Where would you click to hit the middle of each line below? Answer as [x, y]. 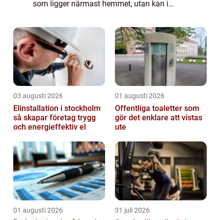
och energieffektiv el [50, 127]
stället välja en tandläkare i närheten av [101, 16]
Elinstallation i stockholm [57, 108]
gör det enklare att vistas [159, 117]
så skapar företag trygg [55, 117]
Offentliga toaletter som [157, 108]
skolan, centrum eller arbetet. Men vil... [99, 28]
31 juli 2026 [132, 210]
